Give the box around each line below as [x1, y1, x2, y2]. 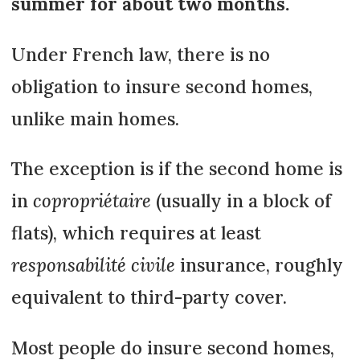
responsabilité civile [10, 253, 180, 277]
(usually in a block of [150, 189, 331, 213]
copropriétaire [32, 189, 151, 213]
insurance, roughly [179, 253, 343, 277]
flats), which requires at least [10, 221, 261, 245]
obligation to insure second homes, [10, 74, 313, 98]
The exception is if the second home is [10, 157, 342, 181]
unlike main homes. [10, 106, 179, 130]
